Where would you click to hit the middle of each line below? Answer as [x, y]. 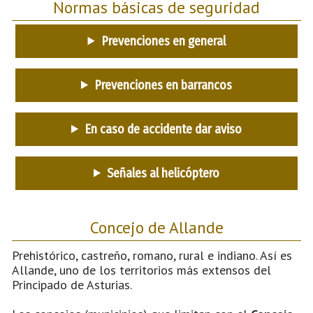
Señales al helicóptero [163, 173]
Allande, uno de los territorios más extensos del [141, 270]
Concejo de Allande [156, 227]
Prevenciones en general [163, 41]
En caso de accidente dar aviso [163, 129]
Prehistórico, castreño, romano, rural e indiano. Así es [152, 255]
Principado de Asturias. [72, 284]
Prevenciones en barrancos [163, 85]
